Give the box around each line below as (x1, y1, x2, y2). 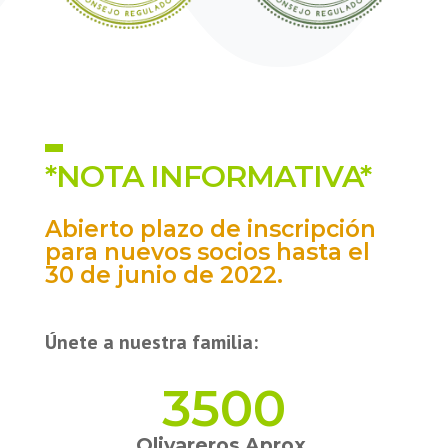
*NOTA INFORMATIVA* (44, 157, 371, 195)
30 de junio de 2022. (44, 260, 283, 289)
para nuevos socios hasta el (44, 237, 370, 266)
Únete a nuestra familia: (44, 328, 258, 355)
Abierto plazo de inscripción (44, 214, 376, 243)
